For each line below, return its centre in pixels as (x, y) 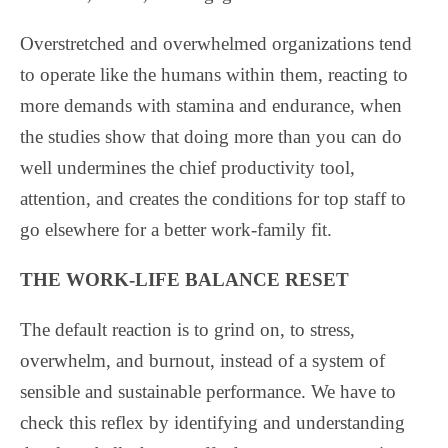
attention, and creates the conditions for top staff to (213, 198)
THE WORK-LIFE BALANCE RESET (184, 279)
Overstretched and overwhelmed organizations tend (216, 43)
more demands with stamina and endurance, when (211, 105)
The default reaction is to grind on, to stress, (187, 329)
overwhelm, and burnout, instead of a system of (202, 360)
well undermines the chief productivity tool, (187, 167)
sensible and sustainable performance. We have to (208, 391)
